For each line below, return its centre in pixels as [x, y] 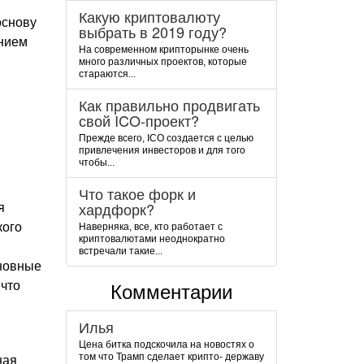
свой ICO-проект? [139, 120]
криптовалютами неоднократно [152, 239]
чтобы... [97, 162]
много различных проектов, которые [163, 62]
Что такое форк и [137, 193]
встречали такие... [121, 251]
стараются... [107, 74]
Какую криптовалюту [149, 16]
